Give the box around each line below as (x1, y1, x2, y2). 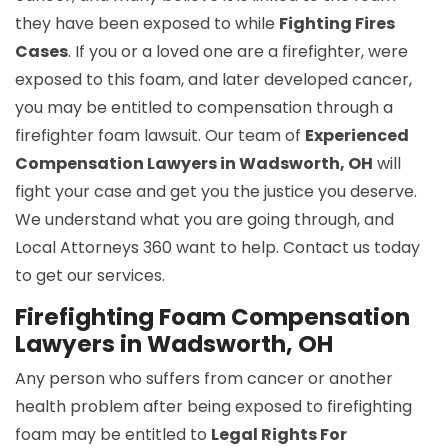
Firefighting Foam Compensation (15, 301, 410, 334)
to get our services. (15, 264, 165, 288)
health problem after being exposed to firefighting (15, 395, 412, 419)
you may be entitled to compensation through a (15, 96, 393, 120)
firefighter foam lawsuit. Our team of (15, 124, 305, 148)
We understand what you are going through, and (15, 208, 394, 232)
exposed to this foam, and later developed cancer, (15, 68, 412, 92)
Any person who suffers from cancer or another (15, 367, 393, 391)
